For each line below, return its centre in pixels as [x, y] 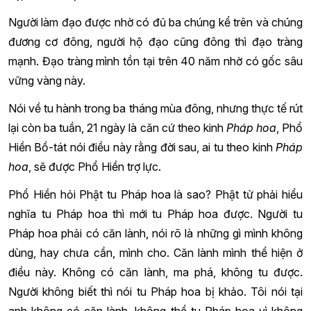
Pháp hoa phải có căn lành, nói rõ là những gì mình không [155, 233]
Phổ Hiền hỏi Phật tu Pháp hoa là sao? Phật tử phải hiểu [155, 194]
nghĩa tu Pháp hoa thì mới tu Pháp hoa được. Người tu [155, 213]
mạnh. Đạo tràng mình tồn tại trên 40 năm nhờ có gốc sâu [155, 61]
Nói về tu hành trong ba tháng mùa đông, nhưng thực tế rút [155, 108]
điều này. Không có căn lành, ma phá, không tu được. [155, 272]
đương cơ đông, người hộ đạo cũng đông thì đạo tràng [155, 41]
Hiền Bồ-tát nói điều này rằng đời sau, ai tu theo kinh [142, 147]
